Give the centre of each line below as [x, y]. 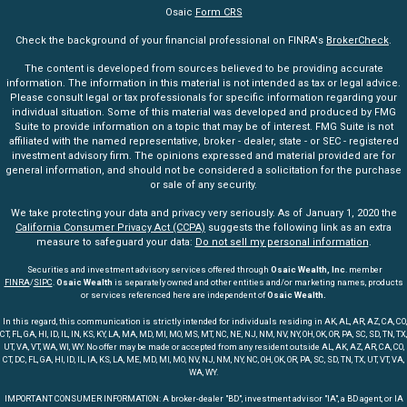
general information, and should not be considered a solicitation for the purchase [203, 171]
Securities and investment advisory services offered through [148, 270]
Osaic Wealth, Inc [308, 270]
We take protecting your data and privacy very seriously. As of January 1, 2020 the [203, 213]
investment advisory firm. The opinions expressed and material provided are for [203, 156]
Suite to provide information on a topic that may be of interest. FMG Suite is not [203, 127]
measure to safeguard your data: [115, 243]
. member [363, 270]
